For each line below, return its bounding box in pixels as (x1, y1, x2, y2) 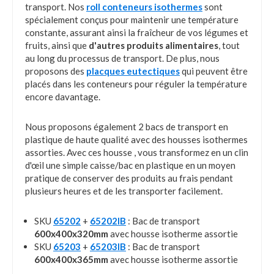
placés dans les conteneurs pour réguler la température (25, 78, 247, 90)
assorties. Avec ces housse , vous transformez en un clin (25, 147, 248, 158)
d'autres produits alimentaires (89, 40, 218, 51)
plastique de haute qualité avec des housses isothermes (25, 134, 248, 146)
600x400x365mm (34, 254, 108, 265)
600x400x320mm (34, 228, 108, 240)
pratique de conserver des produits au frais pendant (25, 172, 233, 184)
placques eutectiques (86, 65, 180, 77)
